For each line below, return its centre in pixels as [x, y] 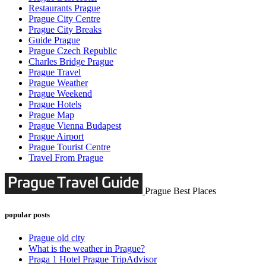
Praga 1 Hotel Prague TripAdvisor [93, 259]
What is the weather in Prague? [87, 248]
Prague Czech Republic [73, 51]
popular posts [27, 214]
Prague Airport [56, 137]
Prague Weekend [60, 94]
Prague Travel [55, 72]
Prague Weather [58, 83]
